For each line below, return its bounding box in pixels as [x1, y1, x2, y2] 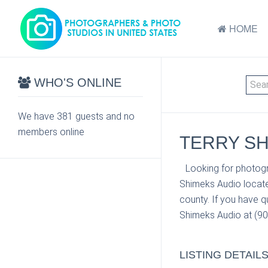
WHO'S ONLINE [31, 76, 121, 89]
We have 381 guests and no [18, 111, 135, 122]
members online [18, 126, 84, 138]
